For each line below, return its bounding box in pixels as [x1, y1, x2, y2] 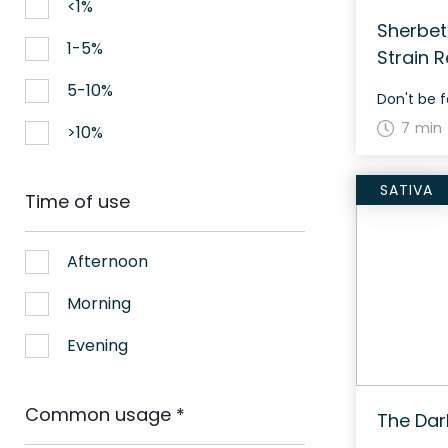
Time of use [25, 189, 130, 214]
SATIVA [379, 180, 433, 201]
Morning [67, 292, 131, 315]
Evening [67, 334, 128, 357]
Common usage [25, 402, 176, 427]
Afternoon [67, 250, 148, 273]
